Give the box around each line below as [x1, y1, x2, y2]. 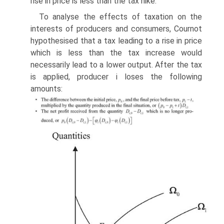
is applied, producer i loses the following [30, 72, 202, 82]
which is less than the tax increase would [30, 48, 202, 58]
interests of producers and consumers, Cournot [30, 24, 202, 34]
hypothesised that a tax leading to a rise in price [30, 36, 202, 46]
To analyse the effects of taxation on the [39, 12, 202, 22]
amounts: [30, 84, 62, 94]
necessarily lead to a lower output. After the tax [30, 60, 202, 70]
